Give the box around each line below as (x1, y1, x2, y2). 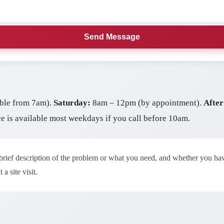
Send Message (84, 32, 140, 41)
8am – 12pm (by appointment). (90, 98, 203, 108)
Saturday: (53, 98, 90, 108)
